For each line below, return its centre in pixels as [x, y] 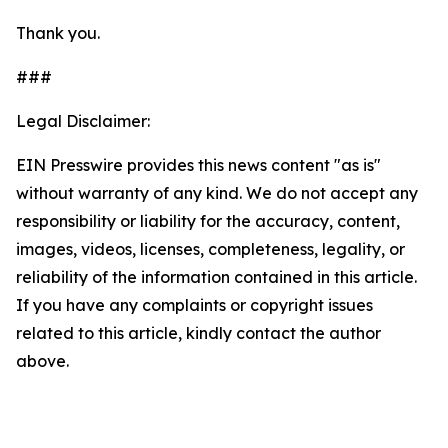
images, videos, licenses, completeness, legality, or [210, 249]
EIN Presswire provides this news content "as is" [198, 165]
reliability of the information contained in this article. [216, 277]
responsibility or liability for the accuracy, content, [208, 221]
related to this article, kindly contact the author [198, 333]
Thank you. [58, 33]
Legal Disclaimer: [83, 121]
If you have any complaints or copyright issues [194, 305]
